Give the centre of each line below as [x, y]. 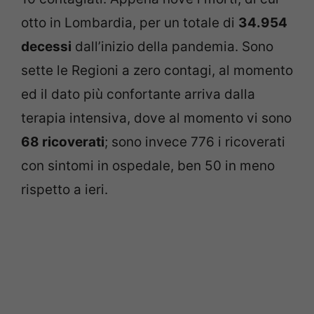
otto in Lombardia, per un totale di [130, 23]
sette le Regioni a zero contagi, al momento [157, 70]
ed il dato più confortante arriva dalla [138, 94]
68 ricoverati [63, 142]
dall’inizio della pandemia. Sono [172, 47]
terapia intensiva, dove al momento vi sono [156, 118]
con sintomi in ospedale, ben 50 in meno [148, 166]
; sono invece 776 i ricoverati [195, 142]
